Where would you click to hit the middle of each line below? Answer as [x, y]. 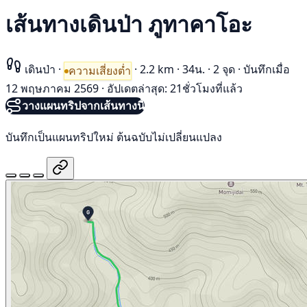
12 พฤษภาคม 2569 [52, 89]
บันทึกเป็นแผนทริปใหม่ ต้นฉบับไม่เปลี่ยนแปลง [114, 137]
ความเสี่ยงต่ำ [100, 71]
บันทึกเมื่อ [267, 69]
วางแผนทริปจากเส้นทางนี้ [83, 106]
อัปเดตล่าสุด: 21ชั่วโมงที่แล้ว [175, 89]
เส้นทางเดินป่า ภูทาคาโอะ [129, 24]
